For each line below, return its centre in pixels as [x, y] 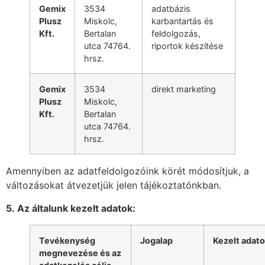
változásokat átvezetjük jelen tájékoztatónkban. [114, 185]
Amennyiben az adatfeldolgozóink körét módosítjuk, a [127, 171]
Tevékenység [67, 240]
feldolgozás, [176, 34]
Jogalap [156, 240]
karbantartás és [182, 21]
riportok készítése [187, 46]
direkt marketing [184, 89]
